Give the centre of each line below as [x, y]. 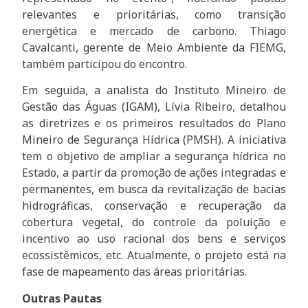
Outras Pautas [62, 298]
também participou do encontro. [106, 64]
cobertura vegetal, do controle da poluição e [154, 222]
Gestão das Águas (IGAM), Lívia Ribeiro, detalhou [154, 107]
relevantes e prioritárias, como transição [154, 15]
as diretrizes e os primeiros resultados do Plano [154, 123]
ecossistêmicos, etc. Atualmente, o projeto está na [154, 255]
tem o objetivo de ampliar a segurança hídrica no [154, 156]
